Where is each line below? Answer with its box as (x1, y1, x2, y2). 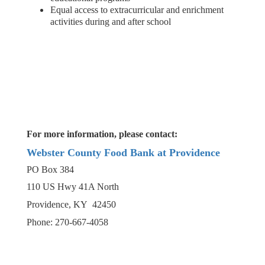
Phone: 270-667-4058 (27, 217, 108, 227)
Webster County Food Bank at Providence (27, 147, 220, 159)
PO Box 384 (27, 164, 74, 174)
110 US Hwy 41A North (27, 182, 119, 192)
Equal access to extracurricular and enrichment (50, 5, 224, 15)
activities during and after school (50, 17, 171, 27)
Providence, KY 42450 (27, 199, 116, 209)
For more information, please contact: (27, 129, 180, 139)
